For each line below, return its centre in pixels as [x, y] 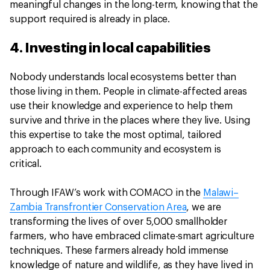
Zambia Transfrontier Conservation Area [98, 207]
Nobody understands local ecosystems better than [123, 77]
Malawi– [221, 193]
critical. [29, 164]
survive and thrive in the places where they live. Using [130, 121]
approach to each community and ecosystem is [115, 149]
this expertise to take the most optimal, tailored [116, 135]
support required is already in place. [91, 19]
